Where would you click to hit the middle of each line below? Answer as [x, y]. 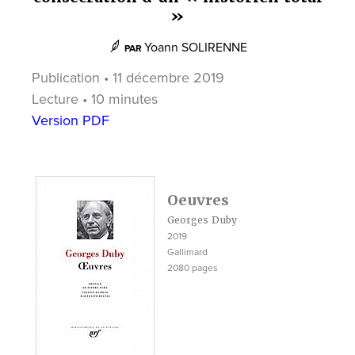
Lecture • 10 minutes [95, 99]
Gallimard [187, 252]
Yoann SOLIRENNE [195, 47]
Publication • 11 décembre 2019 [128, 77]
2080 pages [192, 267]
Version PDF [71, 120]
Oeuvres [198, 200]
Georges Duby [202, 220]
